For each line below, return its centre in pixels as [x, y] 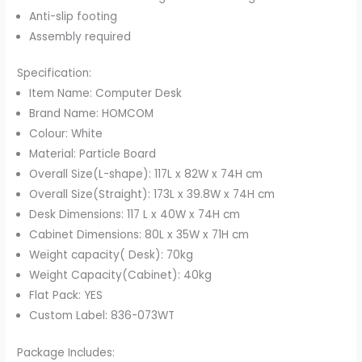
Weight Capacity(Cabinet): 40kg [121, 276]
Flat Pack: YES [66, 296]
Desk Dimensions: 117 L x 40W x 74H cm [135, 215]
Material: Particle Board [93, 154]
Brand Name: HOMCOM [92, 114]
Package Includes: [66, 352]
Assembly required [80, 36]
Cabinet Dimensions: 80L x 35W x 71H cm [139, 235]
